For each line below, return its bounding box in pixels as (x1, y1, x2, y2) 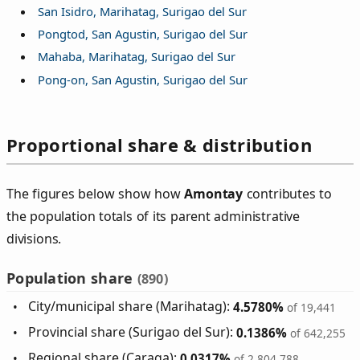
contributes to (243, 184, 332, 202)
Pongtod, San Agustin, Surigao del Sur (37, 25, 247, 42)
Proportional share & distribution (6, 132, 312, 157)
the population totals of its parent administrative (6, 207, 301, 225)
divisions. (6, 229, 62, 247)
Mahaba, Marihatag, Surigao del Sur (37, 48, 235, 65)
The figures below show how (6, 184, 185, 202)
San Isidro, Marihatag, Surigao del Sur (37, 2, 247, 19)
